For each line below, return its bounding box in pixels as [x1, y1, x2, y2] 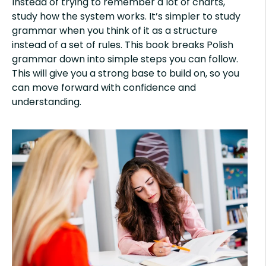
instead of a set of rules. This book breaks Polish [12, 37, 233, 52]
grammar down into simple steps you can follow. [12, 52, 238, 66]
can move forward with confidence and [12, 80, 196, 94]
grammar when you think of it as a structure [12, 23, 217, 37]
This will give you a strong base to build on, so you [12, 66, 239, 80]
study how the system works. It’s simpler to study [12, 9, 240, 23]
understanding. [12, 94, 81, 109]
